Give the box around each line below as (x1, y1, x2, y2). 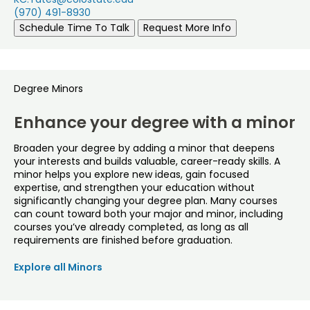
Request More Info (143, 21, 231, 35)
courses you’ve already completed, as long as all (14, 220, 248, 235)
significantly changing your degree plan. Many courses (14, 194, 277, 208)
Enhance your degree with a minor (14, 111, 295, 134)
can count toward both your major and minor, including (14, 207, 283, 221)
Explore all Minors (14, 260, 102, 275)
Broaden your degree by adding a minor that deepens (14, 141, 275, 156)
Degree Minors (14, 82, 83, 96)
